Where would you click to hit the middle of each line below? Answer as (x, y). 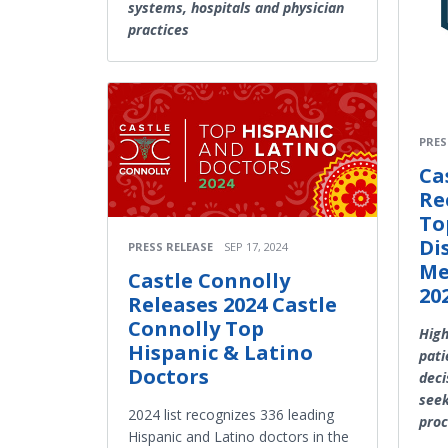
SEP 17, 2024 (256, 247)
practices (158, 29)
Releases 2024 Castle (232, 305)
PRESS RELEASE (170, 247)
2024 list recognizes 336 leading (231, 415)
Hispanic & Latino (220, 353)
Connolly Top (196, 329)
